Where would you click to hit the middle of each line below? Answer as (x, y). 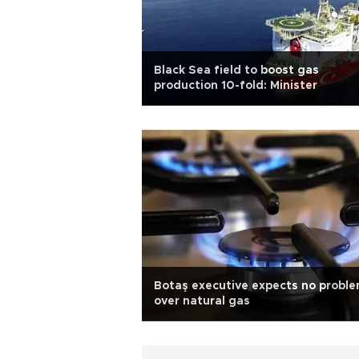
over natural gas (202, 301)
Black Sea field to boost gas (236, 71)
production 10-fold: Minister (236, 86)
